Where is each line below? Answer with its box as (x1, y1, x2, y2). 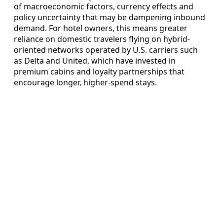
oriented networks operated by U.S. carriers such (14, 44, 198, 56)
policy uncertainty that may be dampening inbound (14, 12, 205, 23)
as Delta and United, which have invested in (14, 55, 176, 67)
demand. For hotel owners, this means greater (14, 23, 187, 34)
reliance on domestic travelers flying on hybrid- (14, 34, 190, 45)
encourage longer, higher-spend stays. (14, 77, 157, 88)
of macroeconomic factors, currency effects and (14, 1, 193, 12)
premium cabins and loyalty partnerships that (14, 66, 184, 77)
